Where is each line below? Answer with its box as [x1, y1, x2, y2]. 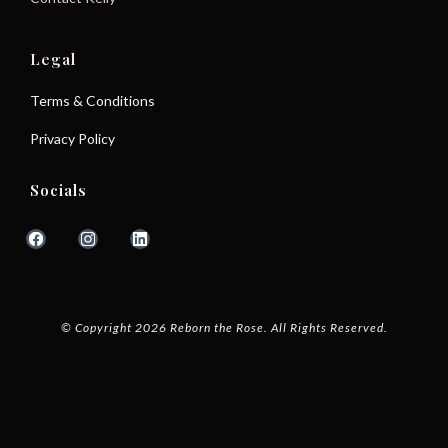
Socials [30, 180, 87, 200]
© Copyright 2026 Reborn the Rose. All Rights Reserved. [60, 320, 388, 335]
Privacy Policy [30, 130, 115, 147]
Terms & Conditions [30, 92, 155, 109]
